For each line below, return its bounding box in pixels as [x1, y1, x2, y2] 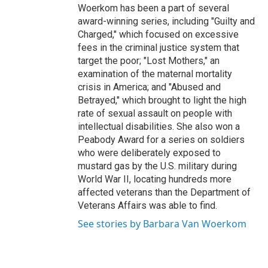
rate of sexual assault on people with [78, 107, 232, 119]
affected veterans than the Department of [78, 186, 251, 198]
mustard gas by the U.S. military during [78, 160, 237, 172]
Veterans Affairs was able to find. [78, 199, 217, 211]
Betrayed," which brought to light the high [78, 94, 246, 106]
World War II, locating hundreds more [78, 173, 232, 185]
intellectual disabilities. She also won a [78, 120, 240, 132]
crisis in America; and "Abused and [78, 81, 221, 93]
